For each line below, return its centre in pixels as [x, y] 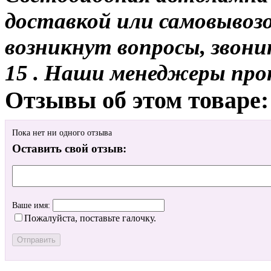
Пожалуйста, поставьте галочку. [90, 218]
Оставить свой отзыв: [69, 149]
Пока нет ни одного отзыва [62, 133]
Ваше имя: [32, 206]
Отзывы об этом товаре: [137, 100]
